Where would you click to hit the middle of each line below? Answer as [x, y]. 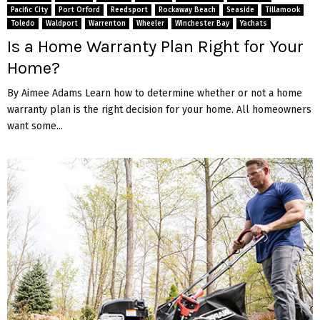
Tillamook [282, 10]
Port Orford [79, 10]
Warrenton [107, 23]
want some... [35, 126]
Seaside [240, 10]
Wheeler [150, 23]
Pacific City [29, 10]
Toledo [23, 23]
